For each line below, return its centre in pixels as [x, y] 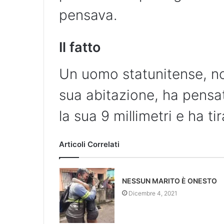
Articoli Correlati [89, 144]
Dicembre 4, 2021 [152, 193]
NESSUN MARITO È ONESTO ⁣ [170, 180]
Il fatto [80, 47]
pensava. [88, 15]
